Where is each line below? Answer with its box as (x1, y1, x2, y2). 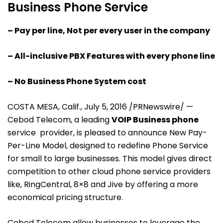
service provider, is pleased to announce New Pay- (7, 126, 207, 138)
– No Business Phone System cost (7, 75, 146, 87)
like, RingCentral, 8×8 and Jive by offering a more (7, 178, 198, 190)
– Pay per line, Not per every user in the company (7, 24, 210, 36)
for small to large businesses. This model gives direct (7, 152, 212, 164)
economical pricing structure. (7, 191, 123, 203)
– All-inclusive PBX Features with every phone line (7, 50, 215, 62)
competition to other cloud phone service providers (7, 165, 211, 177)
